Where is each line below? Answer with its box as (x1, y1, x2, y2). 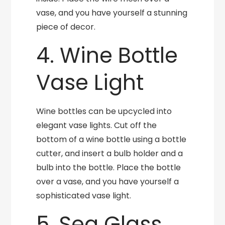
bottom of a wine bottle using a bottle (36, 134, 187, 145)
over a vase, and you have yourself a (36, 176, 179, 187)
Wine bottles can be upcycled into (36, 105, 172, 117)
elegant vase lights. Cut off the (36, 120, 157, 131)
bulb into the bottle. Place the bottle (36, 162, 181, 173)
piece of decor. (36, 21, 96, 33)
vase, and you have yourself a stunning (36, 7, 188, 19)
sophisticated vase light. (36, 190, 132, 201)
